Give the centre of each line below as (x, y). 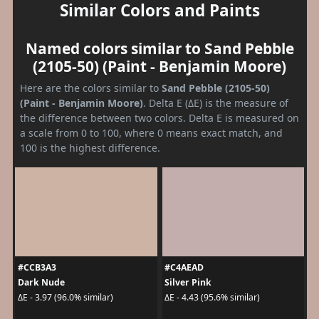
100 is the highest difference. (90, 147)
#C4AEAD (184, 267)
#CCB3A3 (37, 267)
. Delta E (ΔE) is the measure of (216, 103)
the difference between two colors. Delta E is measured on (159, 117)
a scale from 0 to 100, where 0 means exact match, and (151, 132)
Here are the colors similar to (91, 88)
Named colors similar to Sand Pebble (159, 48)
